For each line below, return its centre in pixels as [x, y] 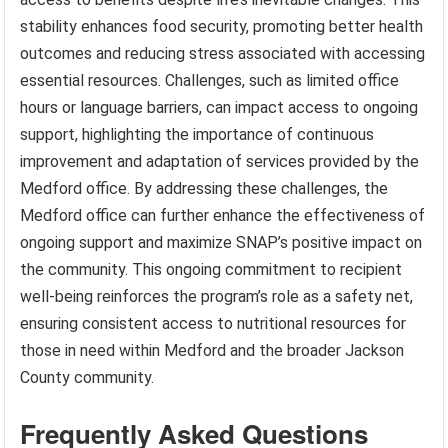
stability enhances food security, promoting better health [222, 27]
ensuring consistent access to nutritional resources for [213, 324]
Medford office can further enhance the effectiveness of [223, 216]
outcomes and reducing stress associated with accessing [223, 54]
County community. [87, 378]
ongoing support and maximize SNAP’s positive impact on [221, 243]
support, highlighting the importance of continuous [197, 135]
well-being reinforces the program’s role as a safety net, [217, 297]
